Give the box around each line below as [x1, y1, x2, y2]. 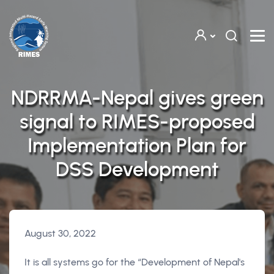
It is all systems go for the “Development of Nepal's [24, 256, 245, 268]
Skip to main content [6, 2, 97, 13]
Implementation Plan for [28, 133, 246, 157]
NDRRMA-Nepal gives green [10, 86, 264, 109]
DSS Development [55, 157, 219, 181]
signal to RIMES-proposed [19, 109, 255, 133]
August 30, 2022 [24, 228, 96, 239]
